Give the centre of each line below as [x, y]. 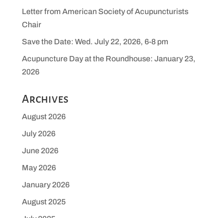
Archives [45, 99]
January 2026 [45, 185]
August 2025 [44, 202]
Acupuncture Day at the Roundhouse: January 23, [109, 59]
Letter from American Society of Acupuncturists [105, 12]
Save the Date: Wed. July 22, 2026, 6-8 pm [95, 42]
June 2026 [40, 151]
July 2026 [38, 134]
